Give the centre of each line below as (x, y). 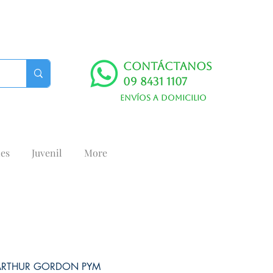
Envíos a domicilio (163, 98)
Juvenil (47, 153)
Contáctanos (168, 66)
